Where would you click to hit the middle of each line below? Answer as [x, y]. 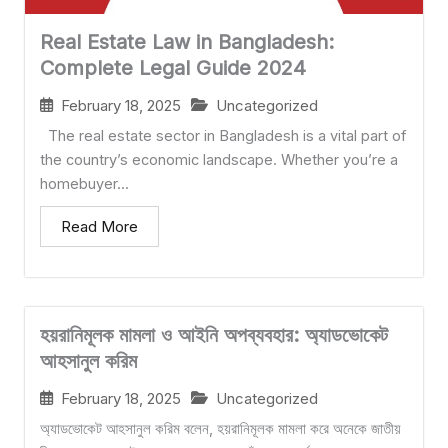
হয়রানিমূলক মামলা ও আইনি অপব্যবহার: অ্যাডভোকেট [214, 334]
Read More [99, 226]
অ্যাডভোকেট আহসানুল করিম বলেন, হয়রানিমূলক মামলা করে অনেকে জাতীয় [220, 428]
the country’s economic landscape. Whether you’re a [219, 159]
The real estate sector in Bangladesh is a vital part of [223, 135]
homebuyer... [84, 183]
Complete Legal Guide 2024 [173, 67]
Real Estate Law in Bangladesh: [187, 41]
